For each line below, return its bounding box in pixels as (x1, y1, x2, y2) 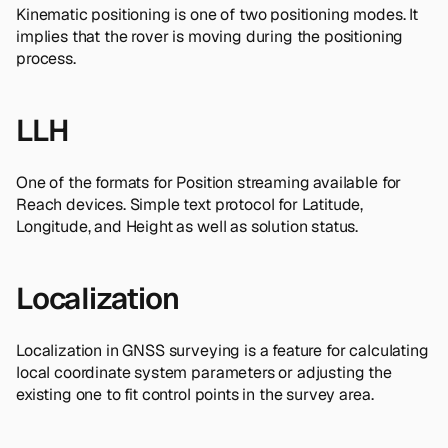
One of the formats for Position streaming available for (16, 171, 402, 193)
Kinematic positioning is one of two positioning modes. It (16, 3, 418, 25)
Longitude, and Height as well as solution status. (16, 215, 359, 237)
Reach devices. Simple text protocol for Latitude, (16, 193, 364, 215)
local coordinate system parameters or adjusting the (16, 361, 392, 383)
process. (16, 47, 76, 69)
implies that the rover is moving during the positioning (16, 25, 404, 47)
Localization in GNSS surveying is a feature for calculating (16, 339, 429, 361)
